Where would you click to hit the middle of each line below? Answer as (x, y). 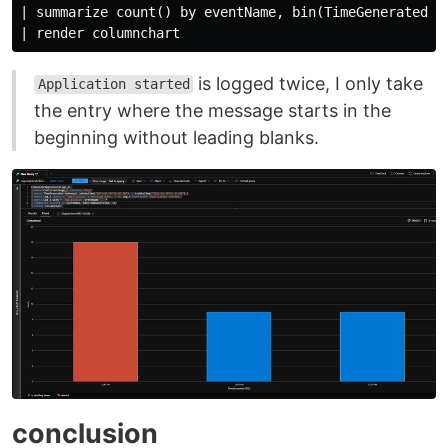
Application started (113, 84)
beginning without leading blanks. (176, 137)
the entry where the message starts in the (212, 110)
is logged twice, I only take (308, 83)
